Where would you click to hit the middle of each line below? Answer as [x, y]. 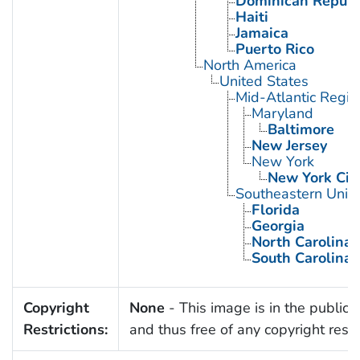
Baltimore [301, 130]
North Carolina [301, 242]
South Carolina [301, 258]
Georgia [278, 226]
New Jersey [289, 146]
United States [264, 82]
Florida [275, 210]
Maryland [282, 114]
